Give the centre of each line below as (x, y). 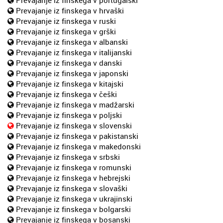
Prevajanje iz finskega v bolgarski (73, 209)
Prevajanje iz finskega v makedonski (78, 146)
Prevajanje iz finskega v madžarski (75, 104)
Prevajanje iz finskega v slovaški (72, 188)
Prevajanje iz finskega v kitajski (70, 83)
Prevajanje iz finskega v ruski (66, 21)
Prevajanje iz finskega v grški (66, 31)
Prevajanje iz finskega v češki (66, 94)
